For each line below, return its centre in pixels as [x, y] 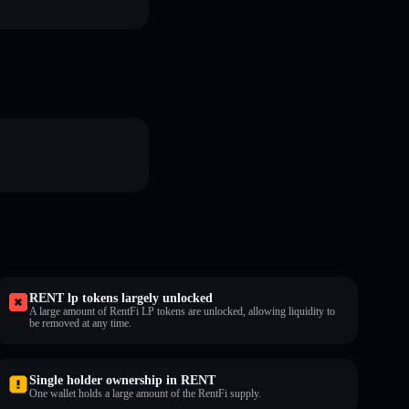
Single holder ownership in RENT [122, 380]
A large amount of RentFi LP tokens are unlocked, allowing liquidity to [182, 311]
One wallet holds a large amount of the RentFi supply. [145, 393]
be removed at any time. [80, 323]
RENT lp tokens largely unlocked [121, 298]
